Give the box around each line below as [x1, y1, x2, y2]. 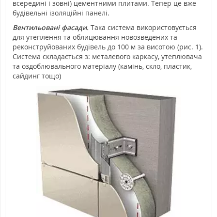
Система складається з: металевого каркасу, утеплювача [13, 51, 202, 61]
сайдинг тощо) [13, 71, 61, 80]
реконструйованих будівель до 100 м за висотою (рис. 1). [13, 42, 203, 51]
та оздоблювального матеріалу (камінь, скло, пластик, [13, 61, 192, 71]
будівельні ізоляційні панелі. [13, 8, 109, 17]
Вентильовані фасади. [13, 22, 89, 32]
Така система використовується [89, 22, 197, 32]
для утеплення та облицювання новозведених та [13, 32, 177, 42]
